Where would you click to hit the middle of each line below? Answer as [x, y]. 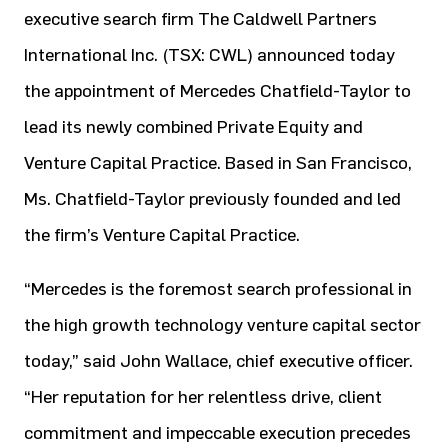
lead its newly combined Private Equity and [193, 127]
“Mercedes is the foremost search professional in [218, 289]
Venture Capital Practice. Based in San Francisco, [218, 163]
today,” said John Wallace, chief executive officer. [218, 361]
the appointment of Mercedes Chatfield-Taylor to [217, 91]
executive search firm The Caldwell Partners [200, 19]
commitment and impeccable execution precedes [217, 433]
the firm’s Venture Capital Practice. [162, 235]
